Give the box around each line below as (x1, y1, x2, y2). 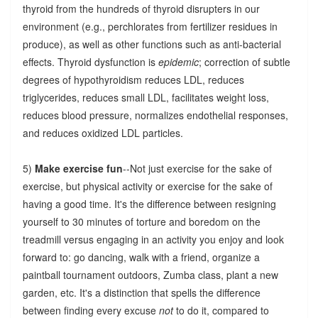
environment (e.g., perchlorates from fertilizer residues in (22, 18, 278, 33)
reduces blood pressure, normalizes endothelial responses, (22, 107, 288, 122)
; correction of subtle (198, 54, 290, 69)
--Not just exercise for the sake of (122, 160, 272, 175)
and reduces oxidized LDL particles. (22, 125, 183, 140)
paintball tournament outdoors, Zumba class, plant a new (22, 267, 278, 282)
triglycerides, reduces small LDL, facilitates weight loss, (22, 89, 269, 104)
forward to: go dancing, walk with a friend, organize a (22, 249, 260, 264)
